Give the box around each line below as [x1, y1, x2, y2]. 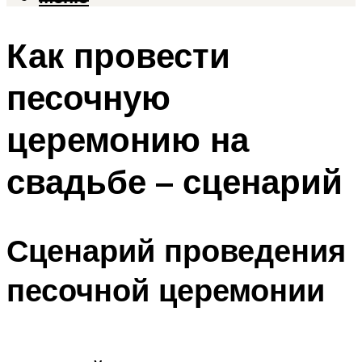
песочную [6, 76, 170, 119]
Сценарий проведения [6, 229, 346, 270]
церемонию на [6, 118, 249, 161]
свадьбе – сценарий [6, 160, 343, 203]
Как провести [6, 34, 230, 77]
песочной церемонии [6, 269, 325, 309]
